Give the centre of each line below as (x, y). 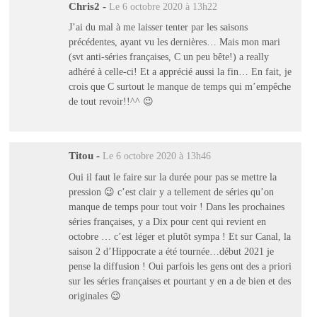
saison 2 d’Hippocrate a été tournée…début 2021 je (171, 251)
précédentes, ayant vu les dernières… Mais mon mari (174, 42)
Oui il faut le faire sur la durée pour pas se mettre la (172, 177)
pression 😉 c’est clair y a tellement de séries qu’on (171, 191)
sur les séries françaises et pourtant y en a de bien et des (179, 281)
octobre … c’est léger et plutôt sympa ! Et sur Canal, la (179, 236)
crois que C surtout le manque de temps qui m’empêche (179, 87)
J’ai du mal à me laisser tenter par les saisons (158, 27)
